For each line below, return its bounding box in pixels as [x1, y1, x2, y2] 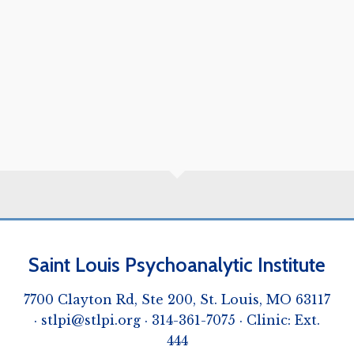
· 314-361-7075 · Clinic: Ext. [141, 312, 320, 328]
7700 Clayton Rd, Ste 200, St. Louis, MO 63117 [24, 292, 330, 307]
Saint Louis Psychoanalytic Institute [28, 253, 326, 277]
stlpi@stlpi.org [41, 312, 141, 328]
